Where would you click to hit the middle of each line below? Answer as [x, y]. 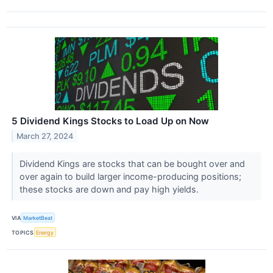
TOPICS [23, 232]
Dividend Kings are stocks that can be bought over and [132, 164]
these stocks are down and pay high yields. [110, 190]
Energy [45, 232]
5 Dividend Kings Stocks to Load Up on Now [110, 121]
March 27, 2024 [45, 136]
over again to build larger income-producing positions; [130, 177]
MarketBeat [38, 218]
